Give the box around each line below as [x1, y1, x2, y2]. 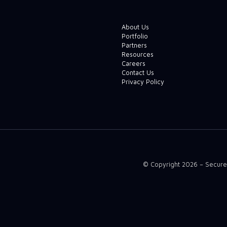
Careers [121, 59, 145, 67]
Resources [121, 50, 154, 58]
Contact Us [121, 68, 154, 77]
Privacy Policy [121, 78, 164, 86]
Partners [121, 41, 147, 49]
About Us [121, 23, 149, 31]
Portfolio [121, 32, 148, 40]
